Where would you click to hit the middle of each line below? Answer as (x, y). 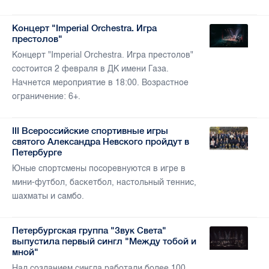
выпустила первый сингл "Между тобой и (104, 241)
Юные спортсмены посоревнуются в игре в (99, 169)
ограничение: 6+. (46, 97)
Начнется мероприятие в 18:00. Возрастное (100, 83)
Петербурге (37, 153)
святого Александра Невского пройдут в (101, 142)
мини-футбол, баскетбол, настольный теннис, (104, 183)
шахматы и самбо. (48, 196)
